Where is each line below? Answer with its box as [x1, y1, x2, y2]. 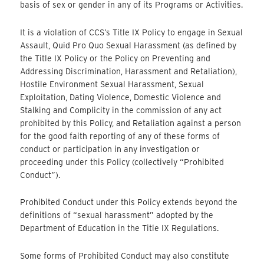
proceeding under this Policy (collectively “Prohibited [20, 157, 225, 167]
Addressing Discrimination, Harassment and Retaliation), [20, 66, 237, 76]
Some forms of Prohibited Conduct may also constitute [20, 250, 230, 260]
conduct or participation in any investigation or [20, 144, 200, 154]
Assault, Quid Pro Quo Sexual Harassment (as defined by [20, 40, 237, 50]
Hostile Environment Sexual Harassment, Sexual [20, 79, 204, 89]
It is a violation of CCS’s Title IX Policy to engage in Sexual [20, 27, 243, 37]
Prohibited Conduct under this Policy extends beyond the [20, 197, 238, 207]
